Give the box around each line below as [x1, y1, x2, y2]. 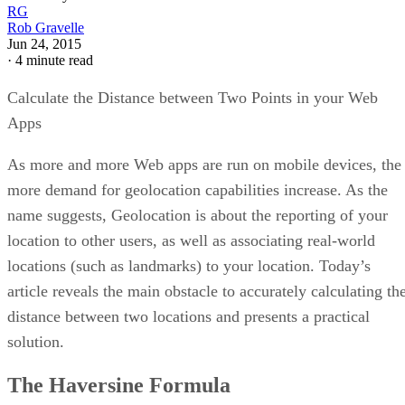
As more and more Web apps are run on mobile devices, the [7, 155, 401, 174]
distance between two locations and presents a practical [7, 306, 370, 325]
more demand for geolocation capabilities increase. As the [7, 180, 388, 199]
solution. [7, 332, 64, 351]
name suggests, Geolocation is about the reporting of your [7, 205, 388, 224]
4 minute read [15, 52, 93, 68]
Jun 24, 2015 [7, 35, 81, 52]
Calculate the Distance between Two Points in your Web [7, 88, 378, 107]
